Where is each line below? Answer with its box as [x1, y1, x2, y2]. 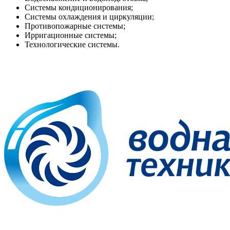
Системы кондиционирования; [25, 3, 133, 12]
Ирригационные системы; [25, 30, 117, 40]
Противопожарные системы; [25, 21, 125, 30]
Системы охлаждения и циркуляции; [25, 12, 154, 21]
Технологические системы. [25, 40, 120, 49]
